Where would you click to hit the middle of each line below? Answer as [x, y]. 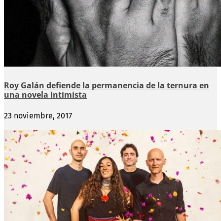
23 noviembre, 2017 [38, 115]
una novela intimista [45, 94]
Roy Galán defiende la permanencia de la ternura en [107, 85]
